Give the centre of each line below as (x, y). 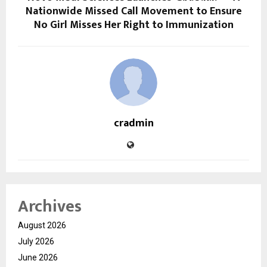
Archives (50, 206)
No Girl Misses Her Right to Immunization (133, 25)
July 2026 (36, 241)
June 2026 (38, 257)
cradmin (133, 123)
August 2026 (42, 225)
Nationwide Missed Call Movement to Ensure (133, 11)
